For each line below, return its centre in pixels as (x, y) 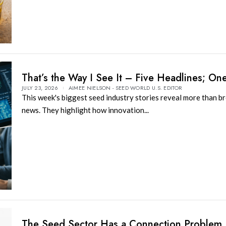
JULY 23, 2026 (40, 88)
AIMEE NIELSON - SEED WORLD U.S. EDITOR (125, 88)
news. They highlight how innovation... (85, 110)
